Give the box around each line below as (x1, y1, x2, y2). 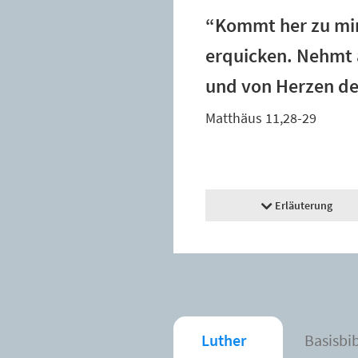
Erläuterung (275, 198, 333, 213)
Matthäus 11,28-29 (205, 109, 316, 128)
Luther (201, 330, 246, 351)
